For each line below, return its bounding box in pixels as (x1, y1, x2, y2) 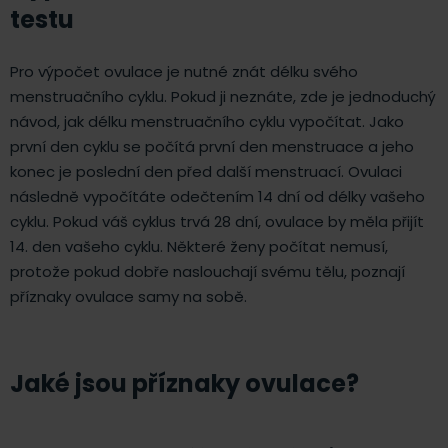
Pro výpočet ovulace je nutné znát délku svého (10, 60, 358, 82)
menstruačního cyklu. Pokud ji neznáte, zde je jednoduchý (10, 85, 436, 107)
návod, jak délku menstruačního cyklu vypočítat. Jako (10, 110, 404, 132)
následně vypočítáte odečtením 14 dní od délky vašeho (10, 185, 425, 207)
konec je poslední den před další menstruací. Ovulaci (10, 160, 402, 182)
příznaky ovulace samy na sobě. (10, 285, 247, 307)
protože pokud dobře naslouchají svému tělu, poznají (10, 260, 405, 282)
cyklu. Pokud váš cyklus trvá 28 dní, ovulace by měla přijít (10, 210, 424, 232)
